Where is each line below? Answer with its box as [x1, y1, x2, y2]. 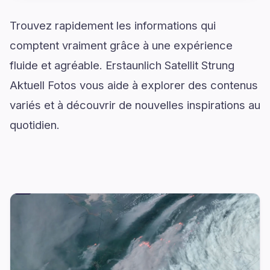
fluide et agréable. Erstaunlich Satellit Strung [10, 58, 234, 72]
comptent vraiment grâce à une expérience [10, 39, 233, 52]
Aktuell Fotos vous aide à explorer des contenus [10, 78, 258, 92]
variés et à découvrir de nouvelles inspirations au [10, 98, 260, 112]
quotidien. [10, 118, 60, 132]
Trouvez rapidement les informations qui [10, 19, 216, 33]
